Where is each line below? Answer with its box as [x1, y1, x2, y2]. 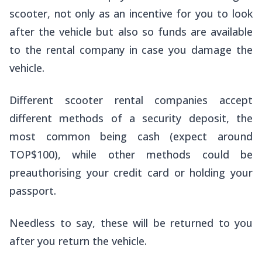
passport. [9, 184, 56, 198]
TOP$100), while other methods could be [9, 147, 253, 162]
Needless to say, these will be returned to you [9, 216, 253, 230]
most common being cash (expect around [9, 129, 253, 144]
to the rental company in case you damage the [9, 43, 253, 57]
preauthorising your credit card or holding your [9, 166, 253, 180]
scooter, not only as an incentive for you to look [9, 6, 253, 21]
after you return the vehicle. [9, 234, 147, 249]
